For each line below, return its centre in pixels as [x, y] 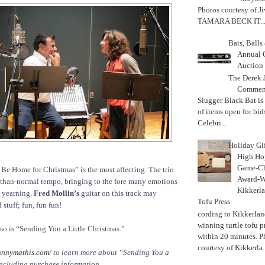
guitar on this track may [118, 193]
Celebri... [212, 123]
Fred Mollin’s [56, 193]
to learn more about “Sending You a [110, 253]
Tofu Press [214, 201]
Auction [251, 65]
